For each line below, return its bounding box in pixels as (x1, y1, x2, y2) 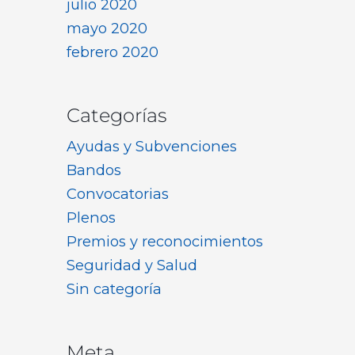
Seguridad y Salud (67, 256, 197, 275)
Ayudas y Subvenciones (67, 137, 237, 156)
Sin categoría (67, 280, 162, 299)
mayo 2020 (67, 19, 147, 38)
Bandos (67, 161, 121, 180)
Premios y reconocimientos (67, 232, 263, 251)
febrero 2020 (67, 43, 158, 62)
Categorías (67, 104, 166, 128)
